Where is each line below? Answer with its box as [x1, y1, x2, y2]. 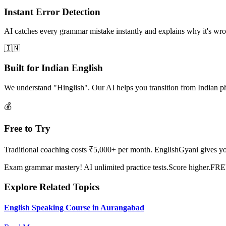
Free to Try [4, 123, 50, 134]
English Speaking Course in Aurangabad [4, 203, 144, 212]
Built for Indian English [4, 63, 103, 74]
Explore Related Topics [4, 181, 99, 192]
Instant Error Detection [4, 6, 100, 17]
